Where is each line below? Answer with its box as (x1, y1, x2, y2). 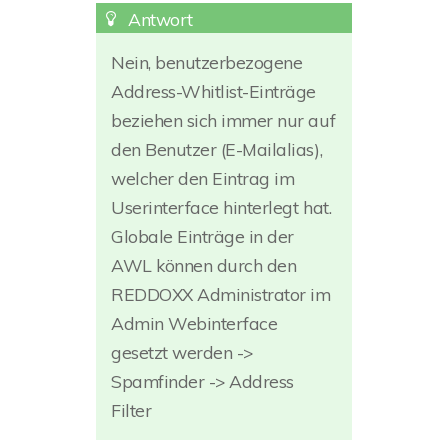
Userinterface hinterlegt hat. (111, 196, 332, 219)
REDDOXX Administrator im (111, 283, 331, 306)
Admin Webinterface (111, 312, 278, 335)
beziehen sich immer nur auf (111, 109, 336, 132)
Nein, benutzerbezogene (111, 51, 303, 74)
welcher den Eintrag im (111, 167, 295, 190)
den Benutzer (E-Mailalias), (111, 138, 323, 161)
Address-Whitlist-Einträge (111, 80, 317, 103)
